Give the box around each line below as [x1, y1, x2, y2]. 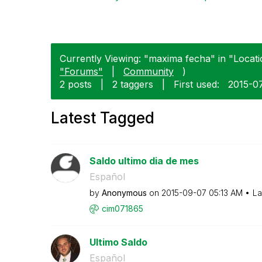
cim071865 [101, 203, 143, 213]
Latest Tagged [51, 108, 154, 127]
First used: [174, 78, 219, 90]
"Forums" [60, 65, 103, 77]
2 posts [60, 78, 92, 90]
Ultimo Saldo [89, 236, 147, 248]
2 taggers [112, 78, 153, 90]
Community [123, 65, 174, 77]
